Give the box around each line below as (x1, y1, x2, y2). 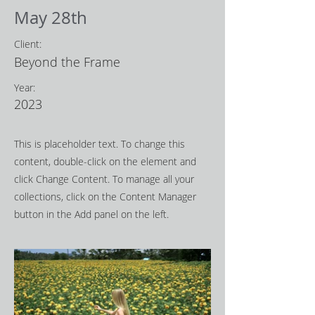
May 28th (14, 6, 87, 29)
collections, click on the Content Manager (14, 190, 196, 203)
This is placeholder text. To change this (14, 137, 185, 150)
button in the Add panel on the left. (14, 207, 169, 221)
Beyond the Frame (14, 53, 120, 70)
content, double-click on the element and (14, 155, 196, 168)
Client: (14, 37, 41, 51)
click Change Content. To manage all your (14, 172, 194, 186)
